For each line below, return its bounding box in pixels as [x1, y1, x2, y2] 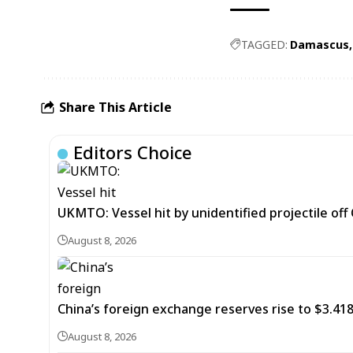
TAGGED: [241, 37, 288, 52]
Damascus [290, 37, 349, 52]
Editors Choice [73, 140, 192, 164]
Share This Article [59, 98, 172, 116]
